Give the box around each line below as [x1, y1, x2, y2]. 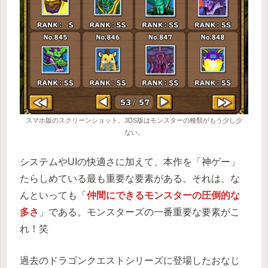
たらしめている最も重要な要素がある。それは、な [20, 173, 240, 184]
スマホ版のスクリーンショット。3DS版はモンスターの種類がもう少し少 [26, 117, 242, 124]
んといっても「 [20, 190, 87, 200]
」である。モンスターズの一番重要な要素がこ [39, 206, 240, 217]
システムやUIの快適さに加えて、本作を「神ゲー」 [20, 156, 240, 167]
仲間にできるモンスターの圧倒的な [87, 190, 240, 200]
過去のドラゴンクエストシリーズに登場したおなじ [20, 255, 240, 266]
